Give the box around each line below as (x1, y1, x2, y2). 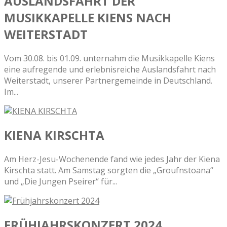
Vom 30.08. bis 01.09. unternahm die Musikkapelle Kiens (4, 53, 215, 64)
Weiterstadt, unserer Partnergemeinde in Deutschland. (4, 75, 212, 87)
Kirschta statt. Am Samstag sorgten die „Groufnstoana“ (4, 165, 213, 176)
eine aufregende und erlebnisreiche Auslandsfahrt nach (4, 64, 216, 75)
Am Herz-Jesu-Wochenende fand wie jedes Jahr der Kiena (4, 154, 220, 165)
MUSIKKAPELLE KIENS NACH (4, 9, 171, 26)
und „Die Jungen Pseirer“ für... (4, 176, 117, 187)
